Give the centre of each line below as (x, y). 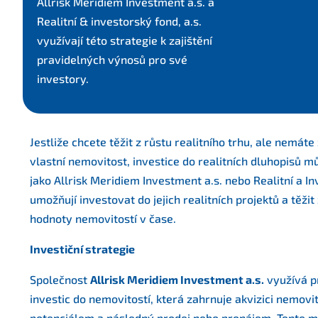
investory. (63, 78)
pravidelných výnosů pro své (112, 59)
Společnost (60, 279)
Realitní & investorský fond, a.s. (119, 21)
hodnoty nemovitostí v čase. (103, 218)
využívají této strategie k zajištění (125, 40)
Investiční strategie (82, 249)
